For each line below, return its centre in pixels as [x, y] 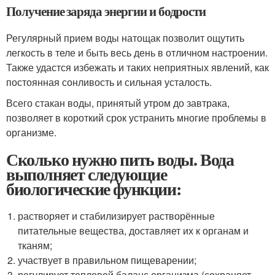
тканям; [35, 245]
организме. [31, 132]
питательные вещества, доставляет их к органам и [134, 230]
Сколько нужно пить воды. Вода [120, 159]
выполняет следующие [87, 174]
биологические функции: [94, 189]
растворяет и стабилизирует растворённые [117, 216]
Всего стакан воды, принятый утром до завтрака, [118, 103]
